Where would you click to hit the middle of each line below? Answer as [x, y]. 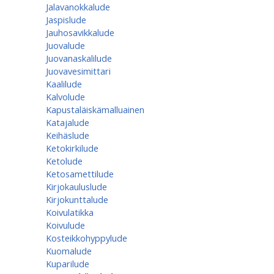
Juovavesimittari [78, 71]
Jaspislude [66, 20]
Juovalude [65, 45]
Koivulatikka [70, 212]
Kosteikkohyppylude [87, 238]
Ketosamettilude [80, 174]
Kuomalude [69, 251]
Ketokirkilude [72, 148]
